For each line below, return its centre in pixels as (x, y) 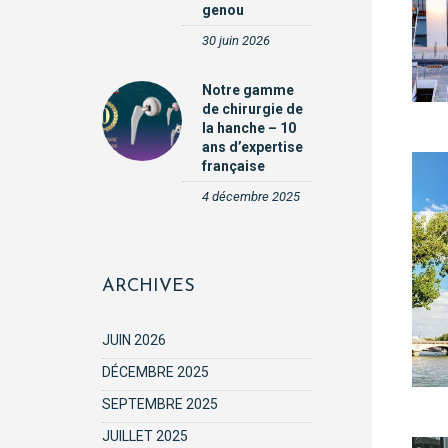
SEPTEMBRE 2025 (160, 404)
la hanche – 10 (249, 128)
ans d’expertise (252, 147)
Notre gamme (248, 90)
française (233, 166)
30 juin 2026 (236, 40)
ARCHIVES (148, 286)
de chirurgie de (252, 109)
